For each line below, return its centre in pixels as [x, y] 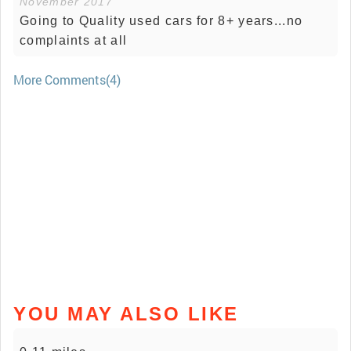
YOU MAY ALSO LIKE [126, 313]
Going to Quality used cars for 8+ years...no [161, 20]
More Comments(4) [67, 79]
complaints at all [74, 40]
